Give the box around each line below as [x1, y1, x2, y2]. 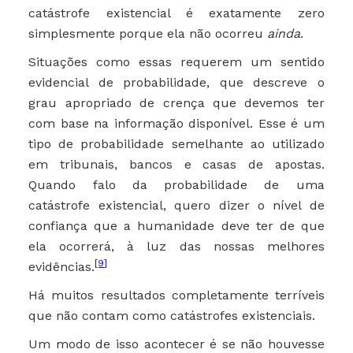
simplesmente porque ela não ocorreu [28, 26, 268, 42]
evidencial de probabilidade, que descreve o [28, 75, 325, 91]
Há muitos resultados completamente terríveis [28, 288, 325, 303]
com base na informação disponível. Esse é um [28, 116, 325, 132]
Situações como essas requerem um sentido [28, 54, 325, 70]
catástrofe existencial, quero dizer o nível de [28, 198, 325, 214]
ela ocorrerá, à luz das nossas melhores [28, 239, 325, 255]
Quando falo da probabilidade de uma [28, 177, 325, 193]
